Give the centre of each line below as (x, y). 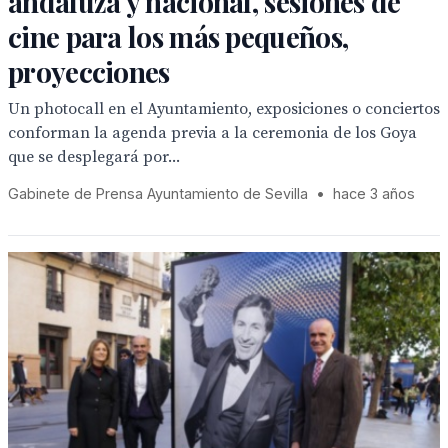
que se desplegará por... (94, 157)
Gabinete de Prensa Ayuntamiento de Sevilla (158, 193)
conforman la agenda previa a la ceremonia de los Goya (212, 133)
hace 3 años (374, 193)
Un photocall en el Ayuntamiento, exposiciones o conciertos (224, 109)
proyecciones (89, 71)
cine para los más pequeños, (178, 36)
